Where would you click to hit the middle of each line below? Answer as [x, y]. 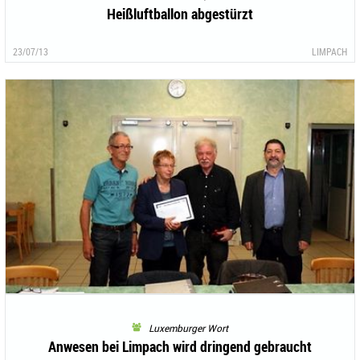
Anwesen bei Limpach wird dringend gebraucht [180, 347]
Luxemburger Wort [185, 328]
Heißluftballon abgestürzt [180, 13]
